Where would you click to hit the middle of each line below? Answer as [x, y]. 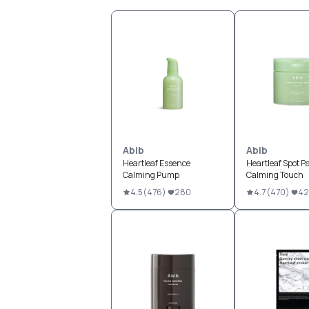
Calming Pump [151, 175]
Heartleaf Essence [156, 163]
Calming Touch [275, 175]
